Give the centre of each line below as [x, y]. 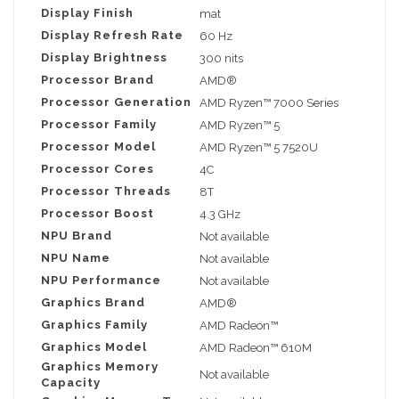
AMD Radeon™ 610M [256, 348]
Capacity [71, 383]
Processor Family [99, 125]
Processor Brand [98, 80]
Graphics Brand [93, 303]
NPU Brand [77, 236]
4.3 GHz [220, 215]
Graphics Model [94, 347]
